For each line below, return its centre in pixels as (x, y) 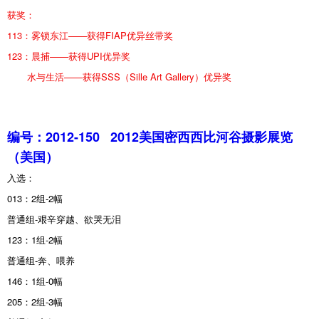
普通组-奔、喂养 (41, 260)
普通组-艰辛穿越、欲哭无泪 (64, 219)
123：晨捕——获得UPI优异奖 (69, 56)
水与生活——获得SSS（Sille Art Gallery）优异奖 (119, 76)
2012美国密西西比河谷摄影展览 (202, 136)
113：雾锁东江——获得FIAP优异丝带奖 (90, 35)
